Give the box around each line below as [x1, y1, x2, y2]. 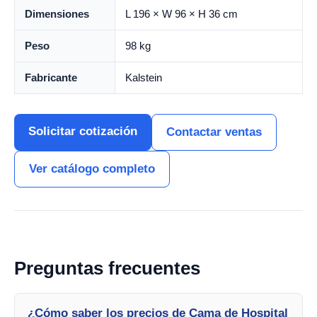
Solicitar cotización [28, 125, 137, 138]
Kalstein [125, 71, 162, 83]
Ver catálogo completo [29, 162, 155, 175]
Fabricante [25, 71, 77, 83]
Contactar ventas [166, 125, 262, 139]
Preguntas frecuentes [14, 258, 200, 279]
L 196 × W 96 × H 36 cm [125, 8, 238, 20]
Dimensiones [25, 8, 89, 20]
